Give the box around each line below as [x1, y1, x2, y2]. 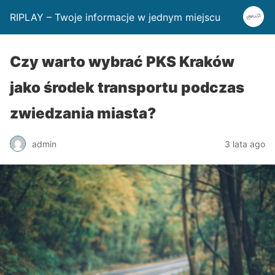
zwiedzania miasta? [10, 104, 156, 122]
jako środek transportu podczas [10, 79, 244, 96]
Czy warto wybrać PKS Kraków [10, 53, 234, 71]
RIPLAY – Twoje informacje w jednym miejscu [10, 11, 220, 23]
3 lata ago [225, 138, 265, 149]
